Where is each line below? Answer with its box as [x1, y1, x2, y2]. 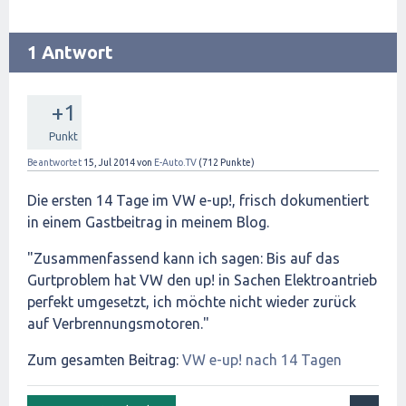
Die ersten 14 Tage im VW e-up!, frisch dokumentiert [27, 192, 369, 208]
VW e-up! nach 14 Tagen [182, 352, 342, 368]
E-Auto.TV [154, 157, 197, 168]
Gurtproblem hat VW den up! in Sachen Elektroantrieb [27, 272, 377, 288]
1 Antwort [27, 42, 113, 63]
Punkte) [218, 157, 255, 168]
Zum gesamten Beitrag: [27, 352, 182, 368]
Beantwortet [27, 157, 82, 168]
